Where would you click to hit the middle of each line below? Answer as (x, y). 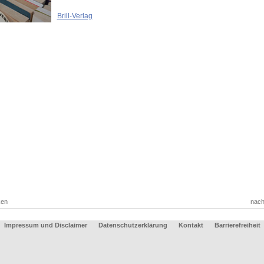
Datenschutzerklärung (133, 225)
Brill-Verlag (75, 16)
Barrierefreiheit (237, 225)
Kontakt (191, 225)
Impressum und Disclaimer (45, 225)
